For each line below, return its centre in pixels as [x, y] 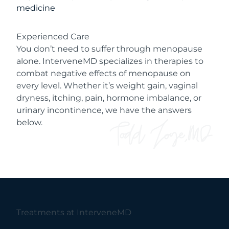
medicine [36, 8]
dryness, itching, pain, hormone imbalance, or [109, 98]
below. [29, 122]
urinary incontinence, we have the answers [104, 110]
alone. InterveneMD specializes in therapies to [110, 61]
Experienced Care [53, 36]
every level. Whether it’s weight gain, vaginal [107, 85]
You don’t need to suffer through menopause [109, 49]
